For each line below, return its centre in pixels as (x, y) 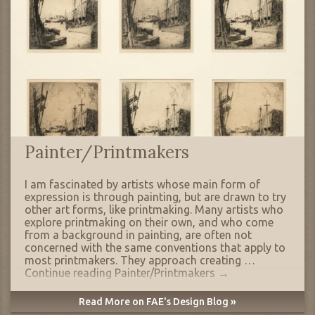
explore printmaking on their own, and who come (149, 223)
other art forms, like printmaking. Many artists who (154, 210)
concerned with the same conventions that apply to (155, 248)
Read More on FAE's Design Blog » (157, 302)
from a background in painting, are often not (138, 235)
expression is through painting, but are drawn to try (155, 197)
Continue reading (70, 273)
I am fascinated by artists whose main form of (142, 185)
